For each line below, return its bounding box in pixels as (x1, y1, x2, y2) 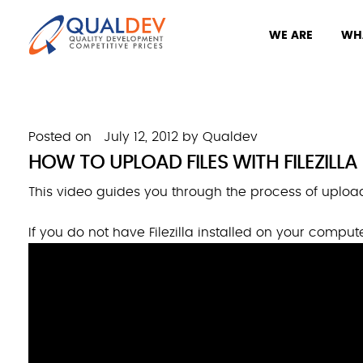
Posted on (28, 130, 92, 143)
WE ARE (268, 30, 313, 42)
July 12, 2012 (104, 130, 178, 143)
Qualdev (203, 130, 258, 143)
